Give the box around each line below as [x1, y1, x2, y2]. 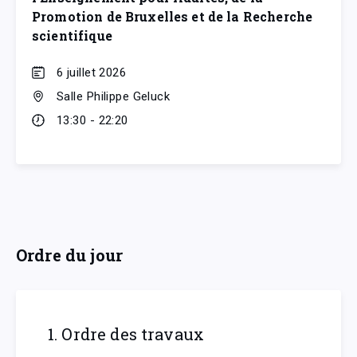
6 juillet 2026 [57, 65, 127, 80]
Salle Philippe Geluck [57, 88, 171, 104]
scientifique [32, 26, 112, 44]
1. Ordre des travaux [48, 323, 204, 344]
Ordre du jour [16, 244, 123, 265]
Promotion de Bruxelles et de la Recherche [32, 7, 313, 25]
